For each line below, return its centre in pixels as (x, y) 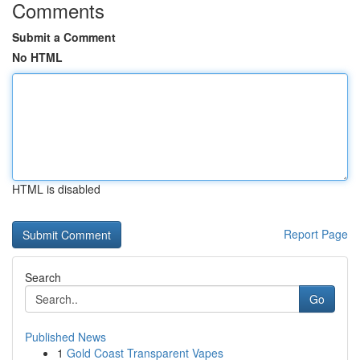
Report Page (316, 234)
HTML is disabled (56, 189)
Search (43, 277)
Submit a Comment (64, 37)
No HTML (37, 57)
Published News (65, 337)
